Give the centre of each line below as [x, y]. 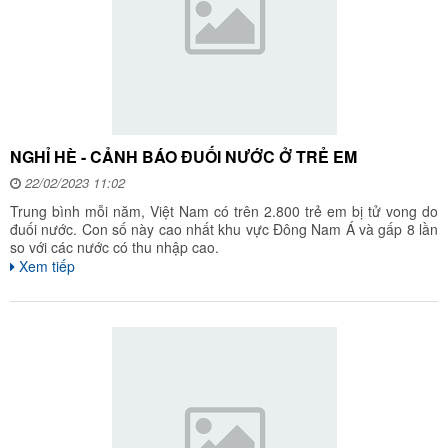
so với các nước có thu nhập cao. [114, 247]
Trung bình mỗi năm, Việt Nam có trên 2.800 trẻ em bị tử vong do [224, 211]
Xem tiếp [45, 266]
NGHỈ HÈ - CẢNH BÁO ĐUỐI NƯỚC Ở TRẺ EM [183, 156]
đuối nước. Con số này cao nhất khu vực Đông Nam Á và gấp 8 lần [224, 229]
